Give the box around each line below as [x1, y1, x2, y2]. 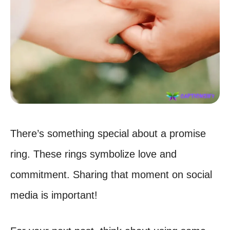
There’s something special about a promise [10, 128, 206, 139]
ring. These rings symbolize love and [10, 148, 177, 160]
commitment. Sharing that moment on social [10, 169, 212, 180]
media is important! [10, 189, 98, 201]
